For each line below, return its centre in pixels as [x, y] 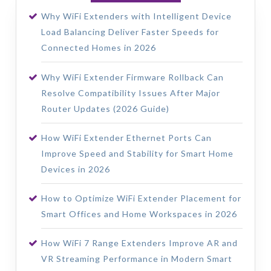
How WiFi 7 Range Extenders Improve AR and [139, 243]
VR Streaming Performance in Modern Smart [136, 259]
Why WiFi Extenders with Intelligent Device [136, 16]
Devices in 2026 [75, 169]
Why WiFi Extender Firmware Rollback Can [132, 77]
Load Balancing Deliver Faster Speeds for [130, 32]
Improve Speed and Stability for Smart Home [137, 153]
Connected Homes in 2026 [98, 48]
